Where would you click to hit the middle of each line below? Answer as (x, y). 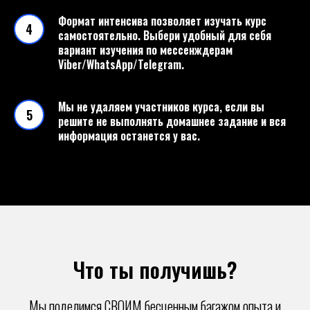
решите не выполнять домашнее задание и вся (172, 121)
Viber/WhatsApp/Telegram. (121, 64)
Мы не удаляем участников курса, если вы (161, 107)
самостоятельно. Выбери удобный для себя (165, 35)
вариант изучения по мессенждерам (145, 50)
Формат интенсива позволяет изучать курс (162, 21)
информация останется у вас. (129, 136)
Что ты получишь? (155, 270)
